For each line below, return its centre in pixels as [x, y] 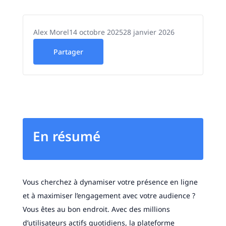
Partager [68, 52]
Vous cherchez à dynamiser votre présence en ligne [110, 182]
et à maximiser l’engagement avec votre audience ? [109, 196]
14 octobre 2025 [96, 32]
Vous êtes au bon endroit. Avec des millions [96, 209]
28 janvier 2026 [149, 32]
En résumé [66, 136]
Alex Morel [51, 32]
